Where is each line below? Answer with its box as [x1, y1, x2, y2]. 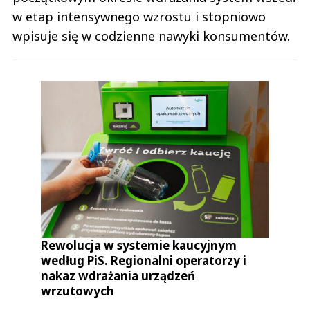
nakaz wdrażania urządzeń [41, 267, 196, 284]
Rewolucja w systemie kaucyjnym [41, 237, 237, 253]
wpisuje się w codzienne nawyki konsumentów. [12, 28, 290, 45]
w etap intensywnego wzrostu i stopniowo [12, 8, 266, 26]
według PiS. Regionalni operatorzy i [41, 252, 247, 268]
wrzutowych [41, 282, 115, 299]
